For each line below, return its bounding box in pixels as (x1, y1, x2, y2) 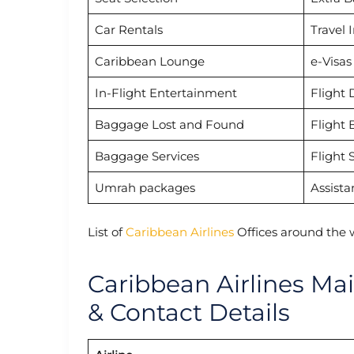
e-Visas (310, 54, 352, 70)
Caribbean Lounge (94, 54, 205, 70)
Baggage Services (94, 149, 199, 164)
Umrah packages (94, 180, 195, 196)
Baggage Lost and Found (94, 117, 244, 133)
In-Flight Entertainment (94, 85, 237, 101)
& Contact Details (88, 297, 290, 327)
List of (88, 224, 126, 239)
